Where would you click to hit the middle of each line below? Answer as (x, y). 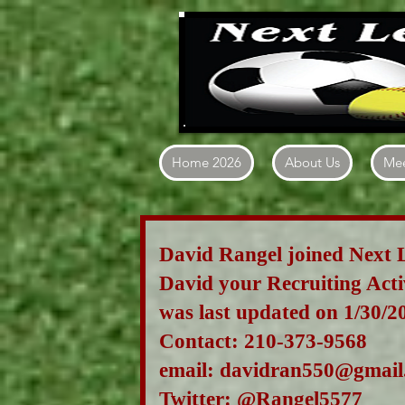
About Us (312, 162)
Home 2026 (207, 162)
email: (189, 370)
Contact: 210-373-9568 (279, 341)
